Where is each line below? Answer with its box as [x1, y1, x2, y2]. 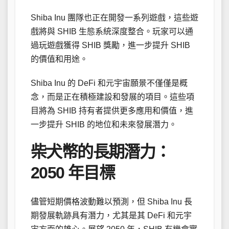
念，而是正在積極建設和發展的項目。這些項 [31, 92, 194, 101]
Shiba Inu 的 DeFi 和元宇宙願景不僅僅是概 [31, 78, 188, 87]
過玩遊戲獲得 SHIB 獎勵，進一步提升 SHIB [31, 40, 190, 50]
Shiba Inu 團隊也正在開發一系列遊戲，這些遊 [31, 13, 198, 22]
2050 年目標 [31, 163, 115, 182]
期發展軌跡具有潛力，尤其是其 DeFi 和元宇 [31, 211, 192, 220]
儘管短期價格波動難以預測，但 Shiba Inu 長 [31, 197, 192, 207]
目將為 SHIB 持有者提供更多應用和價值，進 [31, 106, 193, 115]
